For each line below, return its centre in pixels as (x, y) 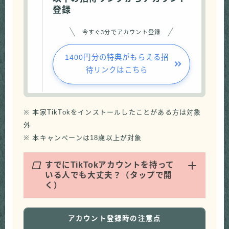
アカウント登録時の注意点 (114, 218)
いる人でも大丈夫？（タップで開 (109, 175)
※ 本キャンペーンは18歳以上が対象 (83, 138)
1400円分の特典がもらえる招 (117, 58)
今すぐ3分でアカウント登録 (121, 32)
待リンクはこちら (117, 70)
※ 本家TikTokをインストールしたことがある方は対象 (112, 112)
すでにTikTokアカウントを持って (110, 165)
